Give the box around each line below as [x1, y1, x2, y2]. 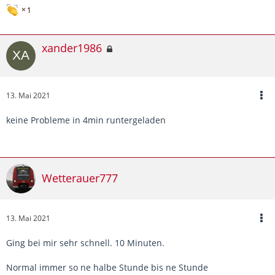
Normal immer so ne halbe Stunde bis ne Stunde [6, 261, 208, 273]
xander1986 [42, 40, 102, 55]
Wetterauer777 [42, 171, 118, 186]
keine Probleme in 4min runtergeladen [6, 114, 166, 126]
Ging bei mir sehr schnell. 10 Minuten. [6, 236, 165, 249]
